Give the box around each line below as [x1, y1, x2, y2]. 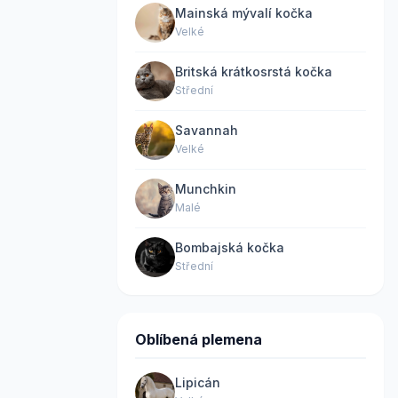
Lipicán [175, 375, 220, 390]
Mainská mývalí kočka [175, 5, 313, 20]
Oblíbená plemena [135, 330, 262, 348]
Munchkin [175, 181, 236, 196]
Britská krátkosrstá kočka [175, 64, 332, 79]
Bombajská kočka [175, 240, 284, 255]
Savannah [175, 123, 238, 138]
